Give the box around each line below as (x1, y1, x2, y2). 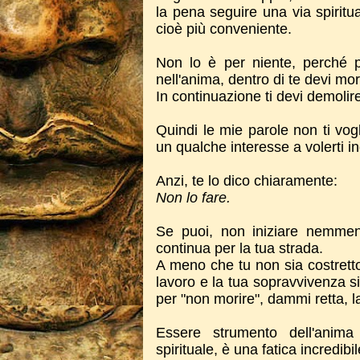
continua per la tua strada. (156, 240, 323, 256)
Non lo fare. (156, 190, 231, 206)
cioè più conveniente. (156, 21, 292, 37)
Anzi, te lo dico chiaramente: (156, 173, 337, 189)
